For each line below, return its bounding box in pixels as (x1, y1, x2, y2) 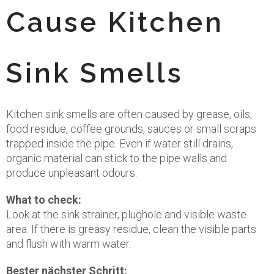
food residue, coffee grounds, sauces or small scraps (6, 122, 256, 135)
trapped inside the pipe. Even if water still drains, (6, 137, 233, 150)
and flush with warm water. (6, 237, 131, 250)
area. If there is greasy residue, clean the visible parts (6, 223, 256, 235)
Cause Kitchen (6, 6, 224, 39)
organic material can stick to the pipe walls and (6, 152, 227, 165)
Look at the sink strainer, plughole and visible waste (6, 208, 246, 221)
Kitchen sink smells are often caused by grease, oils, (6, 108, 252, 120)
